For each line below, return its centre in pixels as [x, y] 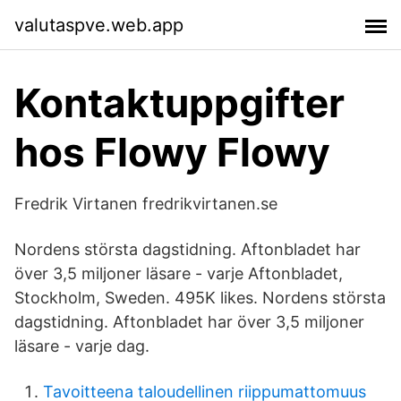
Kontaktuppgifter [179, 103]
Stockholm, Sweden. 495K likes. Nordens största [200, 298]
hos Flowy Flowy [172, 152]
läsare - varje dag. [82, 346]
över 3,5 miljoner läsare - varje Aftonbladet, [179, 273]
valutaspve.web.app [99, 25]
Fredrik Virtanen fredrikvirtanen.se [146, 204]
